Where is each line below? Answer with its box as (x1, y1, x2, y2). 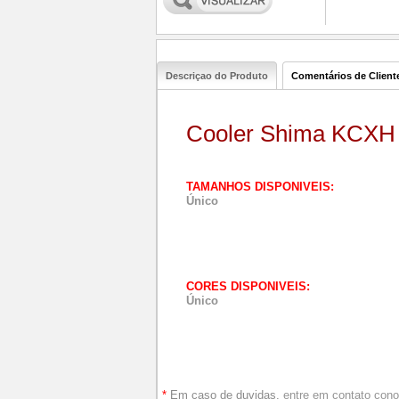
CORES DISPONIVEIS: (186, 280, 310, 293)
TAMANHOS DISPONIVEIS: (186, 180, 334, 193)
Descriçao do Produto (166, 70, 268, 81)
